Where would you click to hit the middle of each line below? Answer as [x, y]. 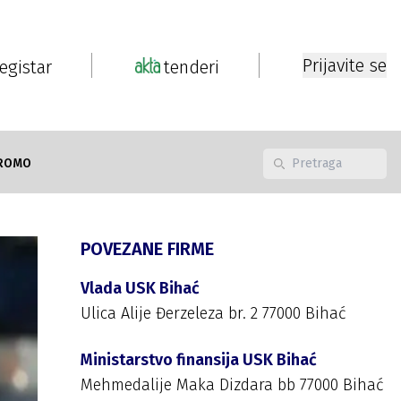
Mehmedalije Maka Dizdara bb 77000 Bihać [232, 385]
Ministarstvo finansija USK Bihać [199, 360]
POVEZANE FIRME [147, 249]
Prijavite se [345, 65]
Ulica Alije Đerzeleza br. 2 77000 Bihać [213, 313]
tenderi [192, 67]
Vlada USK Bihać [140, 288]
